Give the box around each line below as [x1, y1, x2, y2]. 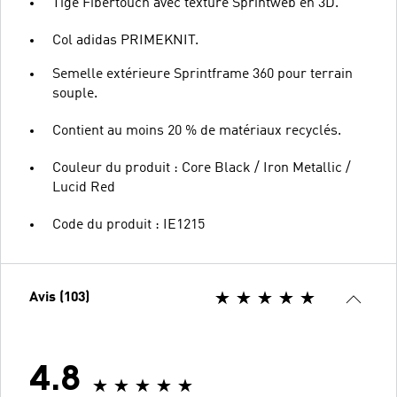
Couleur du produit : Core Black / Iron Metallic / [52, 160, 351, 175]
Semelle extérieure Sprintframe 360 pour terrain [52, 66, 353, 82]
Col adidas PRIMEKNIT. [52, 33, 198, 48]
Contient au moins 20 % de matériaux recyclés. [52, 123, 341, 138]
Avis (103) [29, 290, 90, 305]
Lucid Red [52, 180, 115, 195]
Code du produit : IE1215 [52, 217, 205, 232]
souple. [52, 86, 97, 101]
